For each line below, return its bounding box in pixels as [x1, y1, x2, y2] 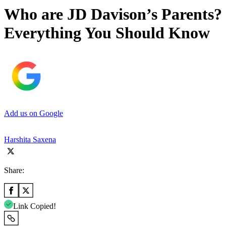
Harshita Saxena [4, 135, 56, 144]
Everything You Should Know [4, 24, 210, 42]
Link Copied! [13, 201, 56, 210]
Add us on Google [4, 108, 63, 118]
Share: [4, 165, 24, 175]
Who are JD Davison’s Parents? [4, 5, 222, 24]
